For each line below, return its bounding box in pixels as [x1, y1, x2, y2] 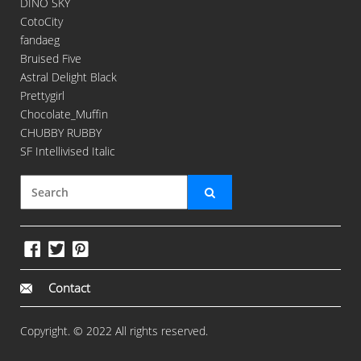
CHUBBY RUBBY [20, 125, 102, 141]
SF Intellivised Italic [20, 143, 115, 160]
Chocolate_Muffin [20, 106, 108, 122]
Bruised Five [20, 51, 81, 67]
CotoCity [20, 14, 63, 30]
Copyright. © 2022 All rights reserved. [20, 322, 208, 338]
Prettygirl [20, 88, 64, 104]
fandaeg [20, 32, 60, 48]
